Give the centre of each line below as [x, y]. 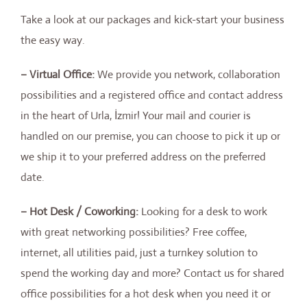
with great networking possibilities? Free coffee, [134, 232]
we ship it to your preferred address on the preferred [143, 156]
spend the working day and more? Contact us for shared [152, 273]
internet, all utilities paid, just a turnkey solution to [139, 252]
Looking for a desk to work [203, 211]
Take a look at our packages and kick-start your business [152, 19]
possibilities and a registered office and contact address [152, 95]
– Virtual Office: [58, 74]
